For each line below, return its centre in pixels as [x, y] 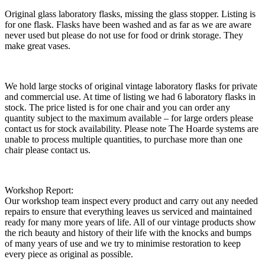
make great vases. [38, 46]
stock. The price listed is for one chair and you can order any [117, 108]
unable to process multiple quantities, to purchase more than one [124, 140]
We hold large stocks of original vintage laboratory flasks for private [131, 86]
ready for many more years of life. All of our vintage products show [130, 222]
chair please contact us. [48, 150]
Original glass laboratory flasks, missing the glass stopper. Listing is [130, 14]
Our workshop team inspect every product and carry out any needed [131, 201]
